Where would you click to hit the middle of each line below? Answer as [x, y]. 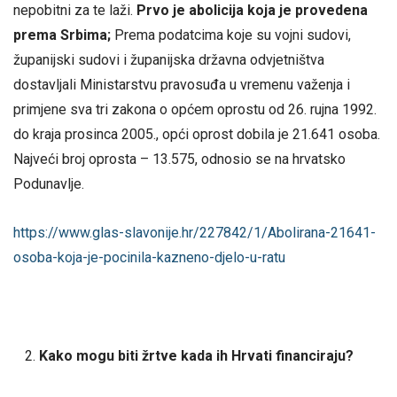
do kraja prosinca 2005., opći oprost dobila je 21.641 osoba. [197, 135]
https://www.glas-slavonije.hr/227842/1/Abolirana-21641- [195, 233]
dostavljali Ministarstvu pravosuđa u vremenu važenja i [182, 85]
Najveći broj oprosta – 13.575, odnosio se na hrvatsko [179, 160]
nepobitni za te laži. [75, 11]
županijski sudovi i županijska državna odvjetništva [169, 60]
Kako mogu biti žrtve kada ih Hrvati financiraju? [196, 355]
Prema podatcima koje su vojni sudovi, [231, 35]
